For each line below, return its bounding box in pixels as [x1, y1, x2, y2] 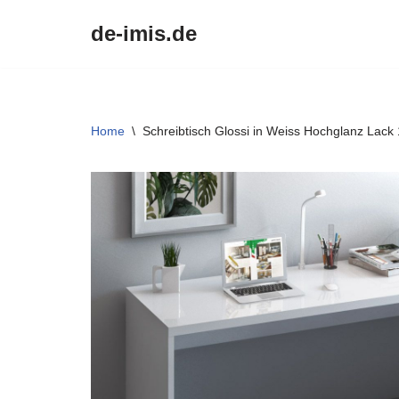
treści [13, 90, 47, 105]
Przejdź [13, 42, 61, 57]
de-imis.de [91, 21, 197, 45]
